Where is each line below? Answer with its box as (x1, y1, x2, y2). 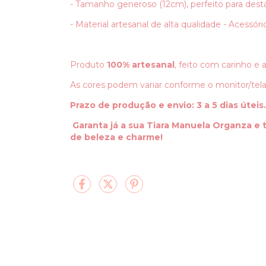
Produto (70, 59, 107, 70)
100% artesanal (107, 59, 175, 70)
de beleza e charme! (70, 131, 163, 142)
